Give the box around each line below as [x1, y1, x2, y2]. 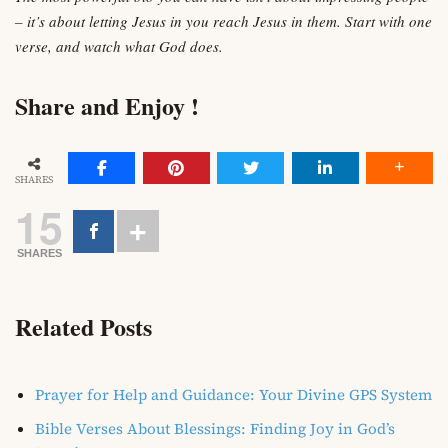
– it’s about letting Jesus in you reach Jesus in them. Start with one [15, 10, 432, 31]
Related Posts [15, 309, 152, 345]
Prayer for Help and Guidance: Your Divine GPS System [35, 384, 432, 406]
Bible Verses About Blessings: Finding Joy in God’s [35, 418, 395, 440]
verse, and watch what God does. [15, 35, 223, 56]
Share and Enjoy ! [15, 87, 199, 123]
